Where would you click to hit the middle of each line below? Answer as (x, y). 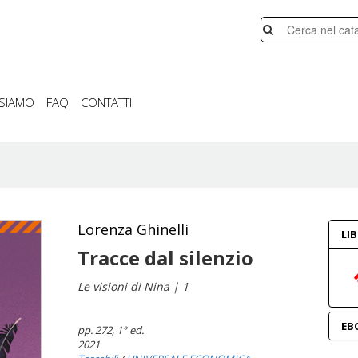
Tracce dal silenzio (166, 258)
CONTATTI (106, 102)
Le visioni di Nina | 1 (133, 286)
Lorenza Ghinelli (133, 229)
